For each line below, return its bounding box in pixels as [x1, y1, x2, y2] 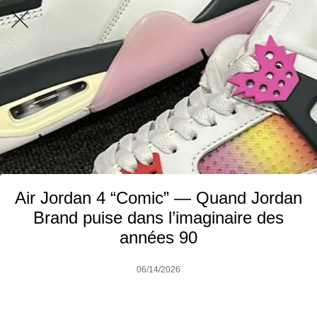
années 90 [120, 228, 197, 247]
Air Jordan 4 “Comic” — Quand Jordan [15, 188, 302, 207]
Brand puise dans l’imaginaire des [33, 208, 284, 227]
